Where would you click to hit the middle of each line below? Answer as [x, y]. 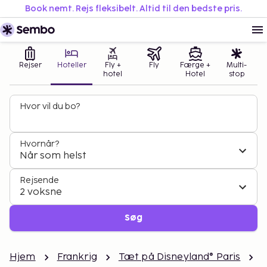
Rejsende [39, 180]
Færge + [195, 65]
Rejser [30, 65]
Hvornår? [39, 144]
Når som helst [53, 156]
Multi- [237, 65]
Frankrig [77, 257]
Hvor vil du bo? [50, 106]
